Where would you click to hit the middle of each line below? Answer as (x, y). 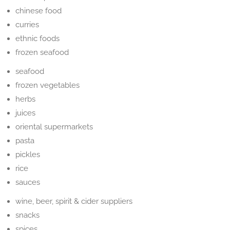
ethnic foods (37, 39)
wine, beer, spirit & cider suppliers (74, 201)
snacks (27, 215)
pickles (28, 155)
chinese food (39, 11)
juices (25, 113)
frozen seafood (42, 52)
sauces (28, 182)
